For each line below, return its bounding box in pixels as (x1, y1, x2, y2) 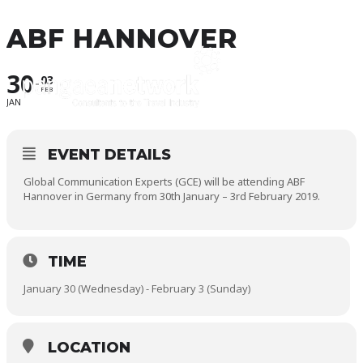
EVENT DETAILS (48, 146, 171, 164)
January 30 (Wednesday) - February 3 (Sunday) (23, 281, 250, 296)
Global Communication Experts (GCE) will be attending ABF (23, 174, 305, 189)
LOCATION (48, 339, 130, 357)
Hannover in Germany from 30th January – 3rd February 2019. (23, 189, 320, 203)
